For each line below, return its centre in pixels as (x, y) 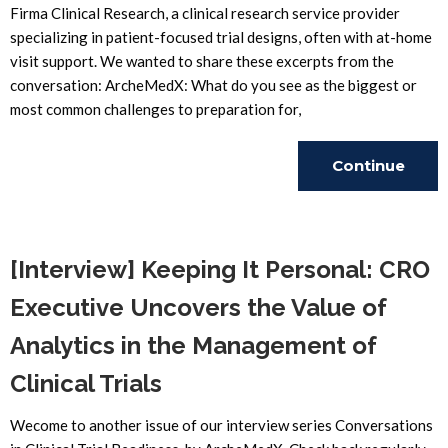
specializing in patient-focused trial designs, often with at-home (221, 37)
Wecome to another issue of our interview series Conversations (221, 425)
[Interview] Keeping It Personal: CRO (220, 269)
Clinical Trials (86, 383)
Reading (368, 215)
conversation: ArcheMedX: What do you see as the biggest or (213, 85)
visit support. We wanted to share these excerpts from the (202, 61)
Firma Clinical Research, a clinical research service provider (205, 13)
